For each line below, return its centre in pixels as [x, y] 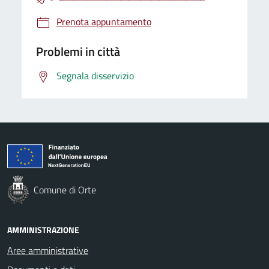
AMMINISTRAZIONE [43, 230]
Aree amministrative [48, 250]
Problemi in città [78, 51]
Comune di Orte [65, 190]
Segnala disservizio [95, 76]
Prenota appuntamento [104, 22]
